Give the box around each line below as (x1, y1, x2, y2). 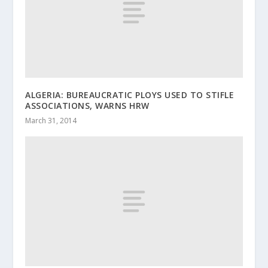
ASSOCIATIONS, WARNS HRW (25, 99, 150, 111)
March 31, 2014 (25, 115, 77, 126)
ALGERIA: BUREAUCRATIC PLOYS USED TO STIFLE (25, 89, 234, 100)
